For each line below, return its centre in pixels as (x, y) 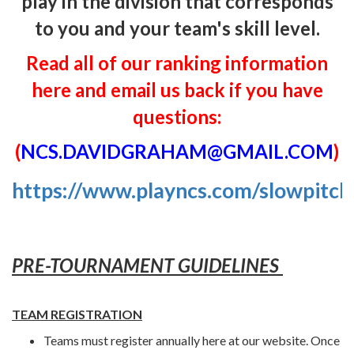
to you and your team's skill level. (177, 28)
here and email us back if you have (177, 90)
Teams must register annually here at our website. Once (192, 340)
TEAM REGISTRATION (77, 314)
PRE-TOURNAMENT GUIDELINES (147, 265)
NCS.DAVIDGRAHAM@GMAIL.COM (177, 151)
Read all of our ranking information (177, 63)
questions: (177, 117)
